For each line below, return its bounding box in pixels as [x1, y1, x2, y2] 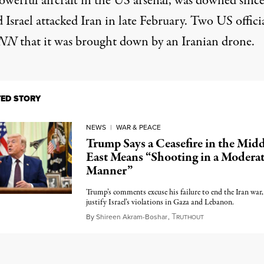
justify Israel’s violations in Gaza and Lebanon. [85, 197, 234, 208]
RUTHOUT [176, 213, 204, 222]
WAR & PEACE [115, 122, 161, 133]
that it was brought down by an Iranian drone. [16, 32, 255, 51]
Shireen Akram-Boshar [95, 212, 167, 222]
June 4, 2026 [203, 210, 247, 223]
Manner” [85, 162, 133, 180]
